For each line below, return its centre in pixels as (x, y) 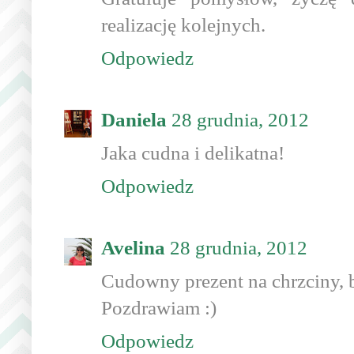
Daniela (134, 120)
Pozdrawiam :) (159, 308)
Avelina (133, 248)
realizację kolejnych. (183, 25)
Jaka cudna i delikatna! (193, 153)
